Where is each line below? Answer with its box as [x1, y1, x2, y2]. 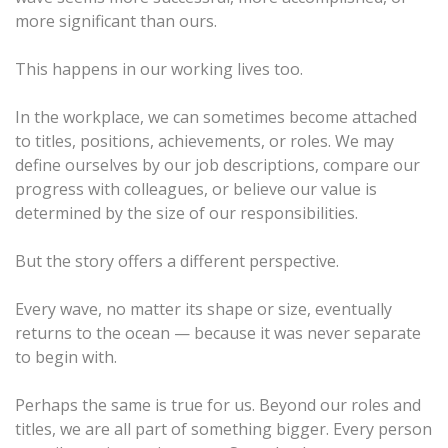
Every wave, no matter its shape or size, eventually [15, 297, 392, 320]
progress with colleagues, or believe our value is [15, 177, 377, 200]
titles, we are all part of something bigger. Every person [15, 417, 432, 440]
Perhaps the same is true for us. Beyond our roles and [15, 393, 421, 416]
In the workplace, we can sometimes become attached [15, 105, 417, 128]
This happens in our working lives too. [15, 57, 303, 80]
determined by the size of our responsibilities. [15, 201, 358, 224]
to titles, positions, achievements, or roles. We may [15, 129, 394, 152]
